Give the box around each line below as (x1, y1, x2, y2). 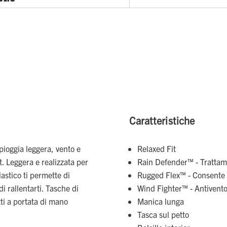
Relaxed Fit (137, 143, 176, 154)
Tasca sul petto (137, 209, 189, 219)
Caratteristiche (129, 113, 195, 127)
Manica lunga (137, 196, 184, 206)
